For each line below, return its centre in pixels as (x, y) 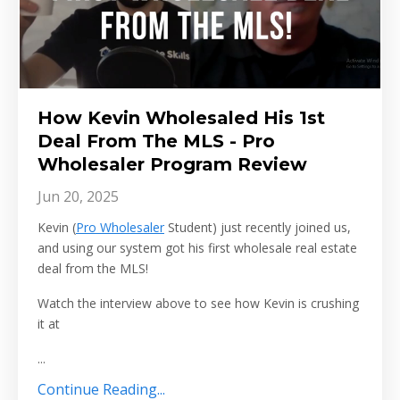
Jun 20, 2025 (78, 197)
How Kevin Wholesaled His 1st (181, 118)
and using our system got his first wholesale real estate (197, 248)
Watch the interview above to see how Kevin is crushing (198, 304)
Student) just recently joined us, (258, 228)
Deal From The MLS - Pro (156, 142)
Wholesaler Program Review (172, 165)
